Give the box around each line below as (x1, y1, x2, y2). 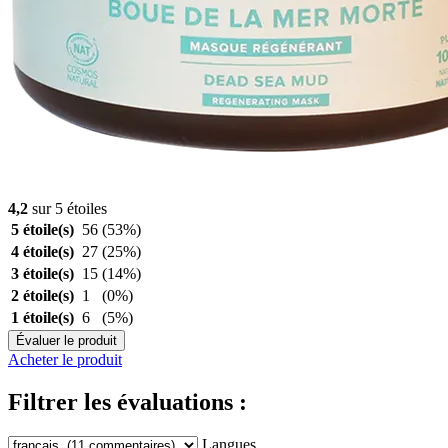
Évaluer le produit (16, 332, 117, 348)
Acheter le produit (8, 350, 122, 368)
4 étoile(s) (11, 242, 74, 260)
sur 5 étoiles (28, 199, 107, 217)
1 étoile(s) (11, 308, 74, 326)
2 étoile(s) (11, 286, 74, 304)
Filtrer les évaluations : (8, 388, 247, 415)
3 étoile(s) (11, 264, 74, 282)
